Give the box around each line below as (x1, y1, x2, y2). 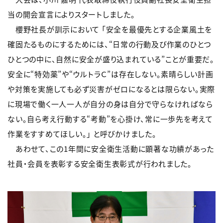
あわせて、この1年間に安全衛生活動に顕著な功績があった (7, 143, 214, 154)
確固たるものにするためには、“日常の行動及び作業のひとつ (7, 38, 211, 49)
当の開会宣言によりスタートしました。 (7, 8, 135, 19)
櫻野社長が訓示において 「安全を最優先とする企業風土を (7, 23, 212, 34)
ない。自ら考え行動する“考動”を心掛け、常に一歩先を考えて (7, 113, 213, 124)
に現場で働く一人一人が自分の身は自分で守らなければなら (7, 98, 213, 109)
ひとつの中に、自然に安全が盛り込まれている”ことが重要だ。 (7, 53, 215, 64)
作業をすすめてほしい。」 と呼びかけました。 (7, 128, 157, 139)
